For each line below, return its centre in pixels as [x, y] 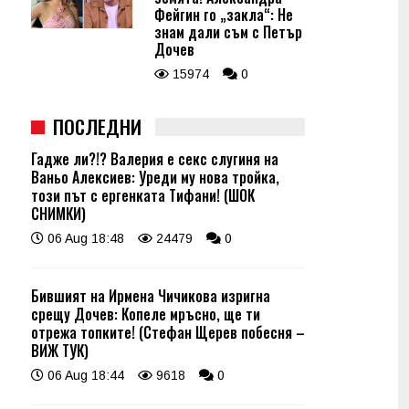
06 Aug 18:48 [84, 238]
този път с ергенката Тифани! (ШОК [143, 195]
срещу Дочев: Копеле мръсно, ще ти [146, 314]
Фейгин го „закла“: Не [224, 15]
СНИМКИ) [58, 214]
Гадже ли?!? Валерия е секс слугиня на [155, 159]
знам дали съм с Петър [228, 32]
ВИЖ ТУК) [60, 351]
